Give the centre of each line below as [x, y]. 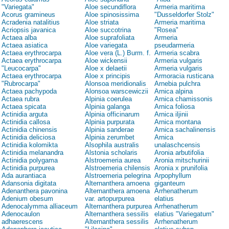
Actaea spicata [24, 107]
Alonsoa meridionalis [116, 84]
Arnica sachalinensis [185, 130]
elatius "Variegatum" [184, 214]
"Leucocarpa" [21, 68]
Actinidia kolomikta [30, 145]
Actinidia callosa [26, 122]
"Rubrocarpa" [21, 84]
